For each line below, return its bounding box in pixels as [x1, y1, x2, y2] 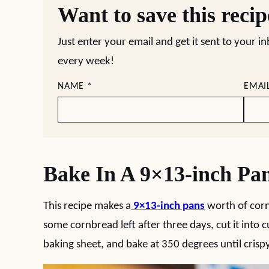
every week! [58, 56, 114, 67]
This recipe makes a [43, 201, 131, 212]
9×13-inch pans [131, 201, 205, 212]
